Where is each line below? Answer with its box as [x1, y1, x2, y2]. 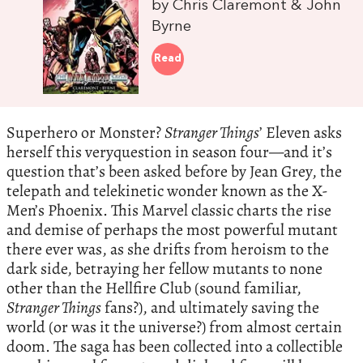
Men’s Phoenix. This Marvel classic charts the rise [6, 199, 331, 222]
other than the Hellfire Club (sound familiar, [6, 277, 301, 300]
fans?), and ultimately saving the [101, 297, 319, 319]
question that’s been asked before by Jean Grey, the [6, 160, 342, 183]
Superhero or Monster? [6, 122, 164, 144]
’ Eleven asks [259, 122, 342, 144]
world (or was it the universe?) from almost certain [6, 316, 342, 339]
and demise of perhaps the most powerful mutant [6, 219, 338, 241]
